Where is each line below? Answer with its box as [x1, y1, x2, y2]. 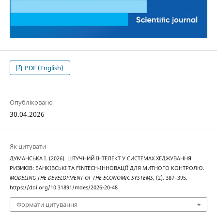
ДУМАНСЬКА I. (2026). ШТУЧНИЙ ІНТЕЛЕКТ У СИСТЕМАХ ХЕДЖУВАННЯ [9, 155, 191, 162]
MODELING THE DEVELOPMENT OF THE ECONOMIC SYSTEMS [9, 174, 153, 181]
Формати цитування [16, 200, 77, 209]
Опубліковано [9, 97, 53, 107]
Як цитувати [9, 141, 46, 151]
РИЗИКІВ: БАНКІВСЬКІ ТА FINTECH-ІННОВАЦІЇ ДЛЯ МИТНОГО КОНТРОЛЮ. [9, 164, 204, 171]
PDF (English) [23, 63, 64, 72]
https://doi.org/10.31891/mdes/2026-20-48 [9, 184, 118, 191]
